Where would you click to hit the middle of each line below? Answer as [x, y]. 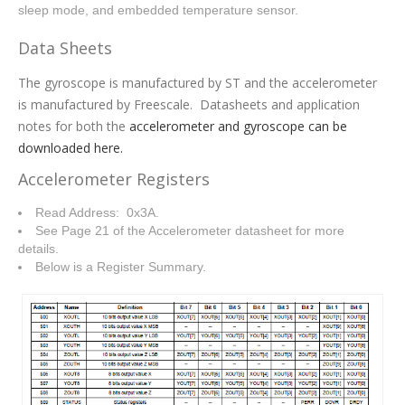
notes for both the [74, 126]
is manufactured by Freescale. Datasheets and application [189, 104]
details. [38, 248]
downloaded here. [71, 147]
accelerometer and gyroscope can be [238, 126]
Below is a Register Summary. [121, 266]
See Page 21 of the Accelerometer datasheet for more [190, 230]
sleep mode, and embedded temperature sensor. [158, 9]
